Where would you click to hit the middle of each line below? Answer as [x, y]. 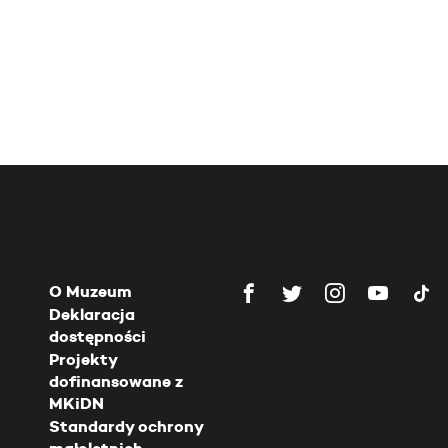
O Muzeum [90, 291]
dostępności [97, 336]
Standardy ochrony [126, 426]
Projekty [83, 359]
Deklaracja [92, 314]
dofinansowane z [116, 381]
